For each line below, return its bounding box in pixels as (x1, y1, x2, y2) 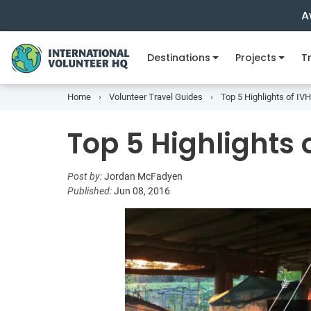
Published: (67, 185, 114, 197)
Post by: (67, 170, 104, 183)
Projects (235, 51, 276, 65)
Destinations (146, 51, 210, 65)
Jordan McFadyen (104, 170, 183, 183)
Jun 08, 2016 (114, 185, 170, 197)
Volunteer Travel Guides (109, 92, 203, 102)
